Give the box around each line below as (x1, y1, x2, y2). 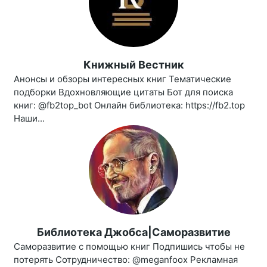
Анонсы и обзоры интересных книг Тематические (14, 73, 231, 85)
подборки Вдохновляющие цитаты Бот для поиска (14, 86, 233, 98)
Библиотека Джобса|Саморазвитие (36, 226, 231, 239)
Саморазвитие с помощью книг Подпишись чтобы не (14, 241, 245, 253)
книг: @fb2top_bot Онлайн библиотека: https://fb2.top (14, 100, 245, 111)
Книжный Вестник (83, 58, 184, 72)
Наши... (14, 113, 45, 125)
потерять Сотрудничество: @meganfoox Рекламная (14, 254, 238, 266)
